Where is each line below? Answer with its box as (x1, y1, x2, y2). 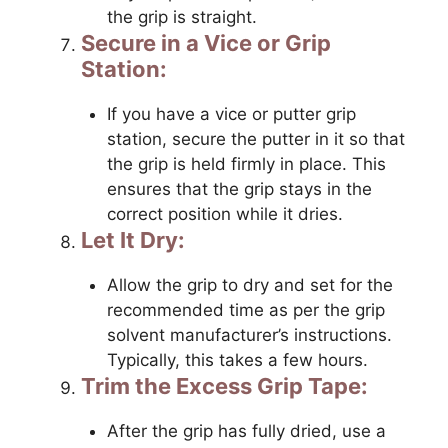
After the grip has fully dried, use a (106, 420, 386, 441)
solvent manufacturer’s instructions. (106, 324, 392, 345)
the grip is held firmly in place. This (106, 153, 386, 174)
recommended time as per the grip (106, 299, 385, 320)
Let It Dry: (81, 226, 185, 253)
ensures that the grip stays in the (106, 178, 372, 199)
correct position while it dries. (106, 203, 343, 224)
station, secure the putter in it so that (106, 128, 405, 149)
